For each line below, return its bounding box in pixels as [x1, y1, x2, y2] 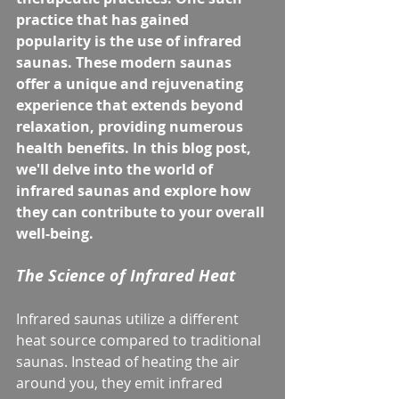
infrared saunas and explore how [16, 181, 255, 201]
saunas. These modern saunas [16, 53, 235, 73]
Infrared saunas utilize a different [16, 309, 242, 330]
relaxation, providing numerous [16, 117, 247, 137]
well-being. [16, 224, 94, 244]
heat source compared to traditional [16, 330, 265, 351]
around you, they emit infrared [16, 373, 226, 394]
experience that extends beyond [16, 95, 247, 116]
